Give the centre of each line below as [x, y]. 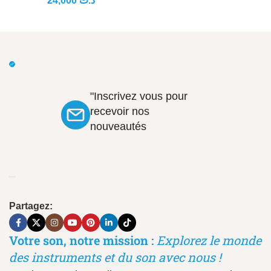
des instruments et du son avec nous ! [115, 257]
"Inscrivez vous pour [139, 96]
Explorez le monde [209, 240]
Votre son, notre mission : [81, 240]
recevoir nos [120, 111]
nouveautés [118, 126]
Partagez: [31, 206]
